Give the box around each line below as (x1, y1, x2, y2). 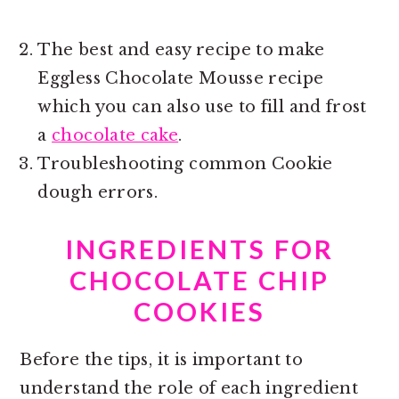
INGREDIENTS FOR (65, 232, 334, 265)
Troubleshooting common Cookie (37, 153, 333, 174)
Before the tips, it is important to (20, 349, 303, 370)
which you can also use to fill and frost (37, 96, 367, 117)
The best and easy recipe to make (37, 39, 324, 60)
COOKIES (134, 295, 265, 327)
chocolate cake (52, 125, 179, 145)
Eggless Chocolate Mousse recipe (37, 68, 324, 88)
